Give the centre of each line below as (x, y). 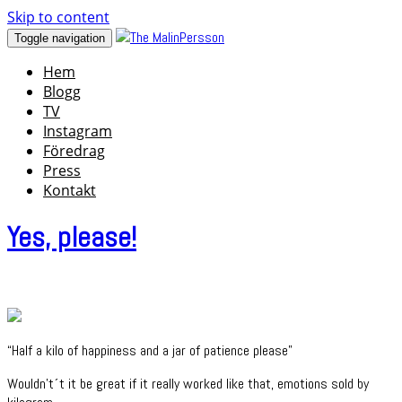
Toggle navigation (60, 38)
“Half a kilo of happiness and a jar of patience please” (150, 350)
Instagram (78, 131)
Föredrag (74, 151)
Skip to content (58, 17)
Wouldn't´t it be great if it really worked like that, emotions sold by (188, 383)
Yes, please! (72, 237)
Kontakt (70, 190)
